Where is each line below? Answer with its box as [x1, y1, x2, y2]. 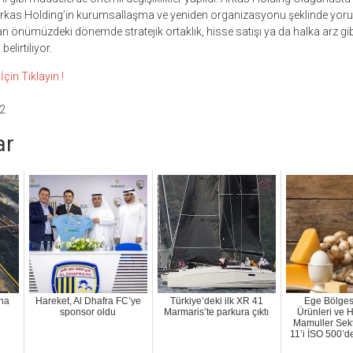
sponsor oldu [60, 307, 116, 318]
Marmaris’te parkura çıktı [164, 307, 269, 318]
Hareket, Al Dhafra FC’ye [35, 295, 141, 307]
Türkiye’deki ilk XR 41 [169, 295, 263, 307]
